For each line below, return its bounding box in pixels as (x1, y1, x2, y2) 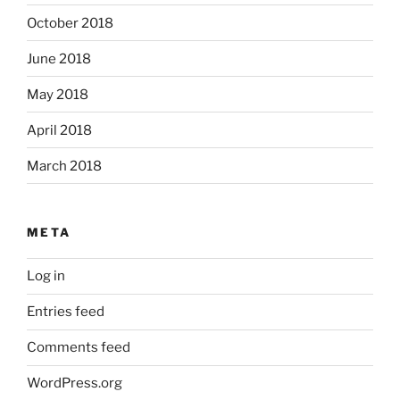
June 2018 (27, 50, 91, 67)
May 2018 (27, 86, 88, 103)
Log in (27, 268, 65, 285)
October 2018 (27, 14, 113, 31)
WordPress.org (27, 375, 122, 392)
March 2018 (27, 157, 102, 174)
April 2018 (27, 121, 92, 138)
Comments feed (27, 339, 130, 356)
